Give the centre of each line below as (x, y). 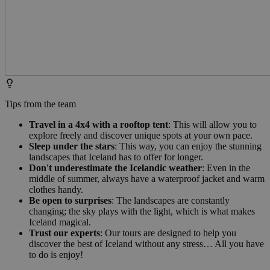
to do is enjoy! (56, 254)
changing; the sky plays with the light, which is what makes (142, 211)
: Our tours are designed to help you (168, 233)
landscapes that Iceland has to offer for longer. (116, 157)
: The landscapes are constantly (171, 200)
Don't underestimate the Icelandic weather (115, 168)
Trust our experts (64, 233)
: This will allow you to (212, 124)
